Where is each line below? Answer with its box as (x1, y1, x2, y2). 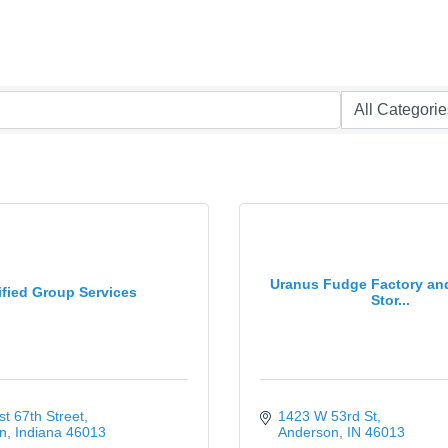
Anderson (277, 424, 339, 440)
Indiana (14, 424, 62, 440)
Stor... (370, 291, 410, 308)
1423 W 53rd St (277, 408, 377, 424)
